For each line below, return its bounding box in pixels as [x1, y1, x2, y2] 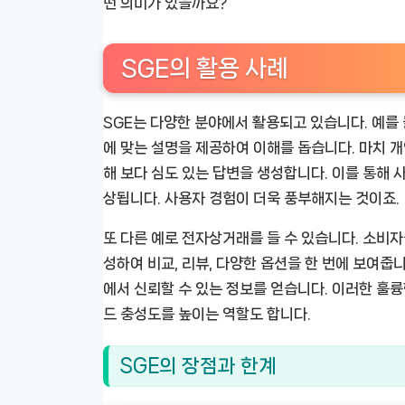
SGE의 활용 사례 [121, 55, 288, 82]
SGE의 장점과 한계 [119, 354, 277, 376]
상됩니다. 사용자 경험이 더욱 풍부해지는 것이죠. [103, 190, 400, 207]
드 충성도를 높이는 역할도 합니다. [103, 306, 311, 323]
